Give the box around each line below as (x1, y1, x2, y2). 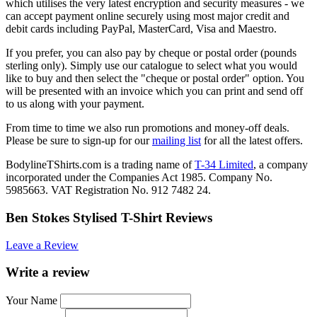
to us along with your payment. (6, 98, 144, 110)
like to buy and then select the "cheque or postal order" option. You (6, 72, 304, 85)
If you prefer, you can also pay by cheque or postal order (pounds (6, 47, 296, 59)
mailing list (152, 134, 201, 147)
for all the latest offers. (201, 134, 303, 147)
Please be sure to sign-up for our (6, 134, 152, 147)
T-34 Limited (195, 158, 253, 171)
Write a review (6, 265, 90, 280)
